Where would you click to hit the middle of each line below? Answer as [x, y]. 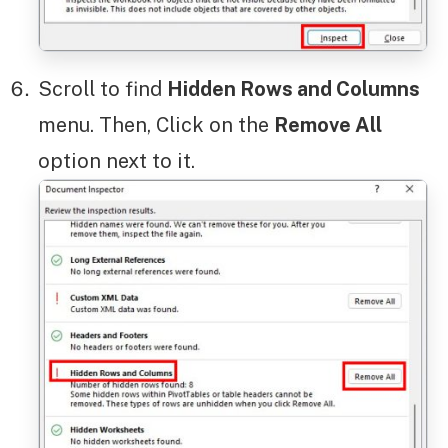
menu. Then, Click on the [156, 125]
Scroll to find [102, 89]
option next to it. [116, 161]
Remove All [328, 125]
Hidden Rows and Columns [293, 89]
